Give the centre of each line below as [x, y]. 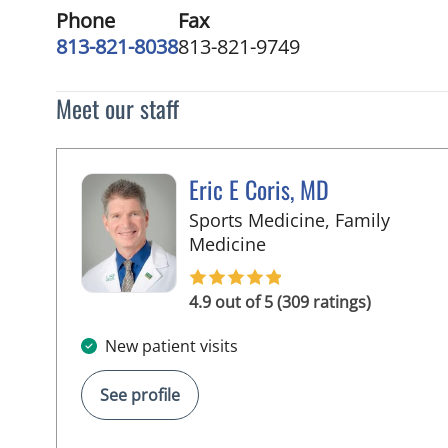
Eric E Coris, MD [259, 189]
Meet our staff [117, 108]
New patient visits [171, 346]
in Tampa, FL [318, 243]
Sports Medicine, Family [289, 220]
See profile [140, 395]
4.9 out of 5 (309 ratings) [280, 302]
